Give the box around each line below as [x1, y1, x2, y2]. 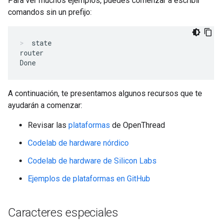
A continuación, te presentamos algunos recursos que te [8, 89, 202, 98]
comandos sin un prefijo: [8, 7, 92, 17]
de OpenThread [110, 120, 165, 130]
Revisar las [28, 120, 68, 130]
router [20, 48, 44, 57]
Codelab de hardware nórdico [28, 138, 129, 148]
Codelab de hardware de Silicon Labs [28, 156, 157, 166]
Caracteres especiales [8, 206, 118, 220]
